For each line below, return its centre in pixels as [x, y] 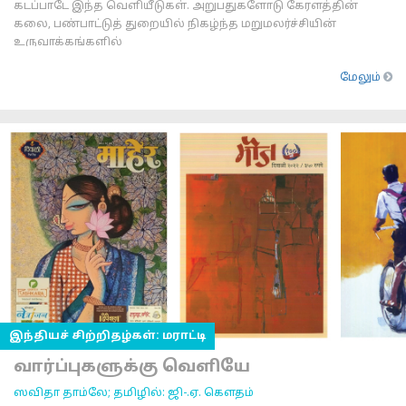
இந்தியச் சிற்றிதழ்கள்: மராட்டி [107, 336]
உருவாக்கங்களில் [68, 43]
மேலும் [362, 78]
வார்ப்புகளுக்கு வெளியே [132, 367]
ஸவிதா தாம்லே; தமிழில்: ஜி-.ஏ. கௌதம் [134, 393]
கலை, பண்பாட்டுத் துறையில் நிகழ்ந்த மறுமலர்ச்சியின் [175, 24]
